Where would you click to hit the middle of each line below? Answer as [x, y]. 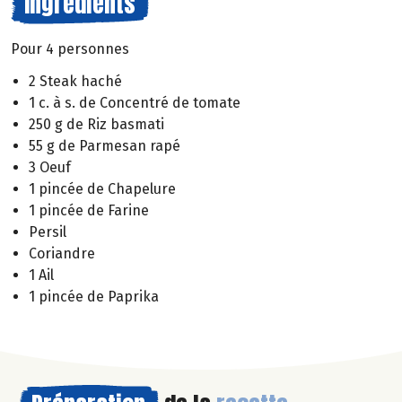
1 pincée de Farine [89, 211]
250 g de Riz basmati [96, 125]
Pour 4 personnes [70, 48]
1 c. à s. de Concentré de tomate [135, 103]
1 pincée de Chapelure [102, 189]
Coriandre [62, 254]
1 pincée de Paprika [94, 297]
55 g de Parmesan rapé [105, 146]
